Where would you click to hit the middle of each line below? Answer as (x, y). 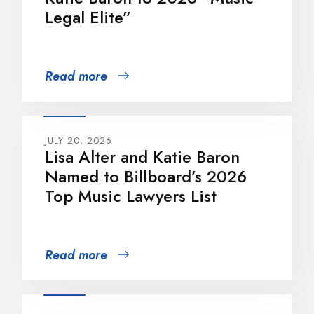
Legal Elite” (88, 17)
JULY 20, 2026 (79, 140)
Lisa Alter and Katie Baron (143, 156)
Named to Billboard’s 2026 (146, 176)
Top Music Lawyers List (131, 196)
